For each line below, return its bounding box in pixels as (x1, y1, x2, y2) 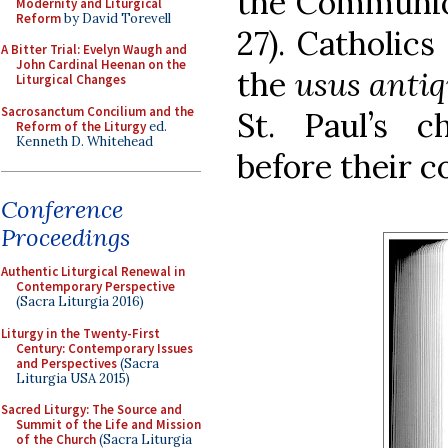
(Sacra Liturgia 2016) (16, 293, 144, 310)
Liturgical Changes (16, 71, 126, 88)
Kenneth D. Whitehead (16, 132, 153, 150)
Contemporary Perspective (16, 278, 175, 295)
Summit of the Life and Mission (16, 416, 201, 433)
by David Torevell (61, 9, 171, 27)
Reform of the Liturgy (16, 117, 146, 135)
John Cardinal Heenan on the (16, 56, 186, 73)
